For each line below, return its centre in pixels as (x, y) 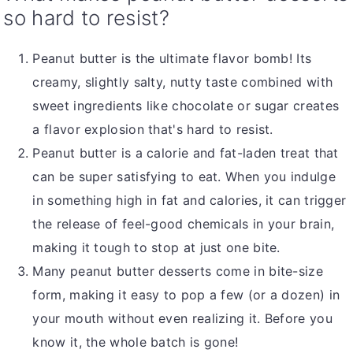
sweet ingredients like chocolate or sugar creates (186, 106)
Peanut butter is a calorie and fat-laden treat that (186, 153)
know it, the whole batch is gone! (136, 342)
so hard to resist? (86, 18)
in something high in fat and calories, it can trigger (190, 201)
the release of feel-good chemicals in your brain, (184, 224)
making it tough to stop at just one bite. (156, 248)
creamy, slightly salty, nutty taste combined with (183, 82)
